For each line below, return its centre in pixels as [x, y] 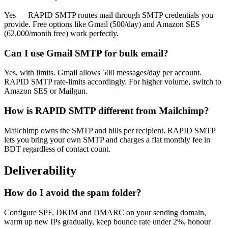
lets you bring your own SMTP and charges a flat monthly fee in [107, 139]
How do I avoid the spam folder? [73, 193]
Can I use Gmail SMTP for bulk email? [86, 53]
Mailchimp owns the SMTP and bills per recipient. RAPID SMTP [110, 130]
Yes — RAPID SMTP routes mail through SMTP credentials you [109, 15]
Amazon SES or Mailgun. [46, 91]
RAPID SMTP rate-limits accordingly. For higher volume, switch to [113, 82]
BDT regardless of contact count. [57, 149]
